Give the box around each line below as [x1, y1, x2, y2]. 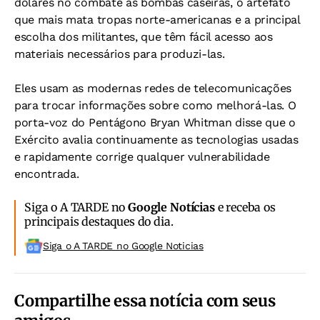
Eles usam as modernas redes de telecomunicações [14, 81, 291, 95]
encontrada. [14, 167, 79, 181]
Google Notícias [128, 200, 215, 214]
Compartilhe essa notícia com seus [14, 291, 276, 311]
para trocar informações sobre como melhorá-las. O [14, 99, 296, 112]
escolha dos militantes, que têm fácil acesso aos [14, 30, 273, 44]
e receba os [214, 200, 276, 214]
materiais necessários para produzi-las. [14, 47, 225, 61]
